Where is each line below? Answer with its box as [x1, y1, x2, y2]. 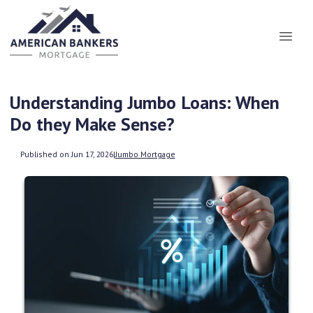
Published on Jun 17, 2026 [20, 148, 113, 159]
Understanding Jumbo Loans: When [10, 91, 279, 114]
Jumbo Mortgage [115, 148, 175, 159]
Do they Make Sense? [10, 112, 175, 136]
